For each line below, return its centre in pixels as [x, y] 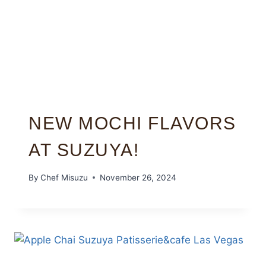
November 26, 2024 [138, 177]
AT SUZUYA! [84, 150]
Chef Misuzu [64, 177]
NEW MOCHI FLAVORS [132, 123]
